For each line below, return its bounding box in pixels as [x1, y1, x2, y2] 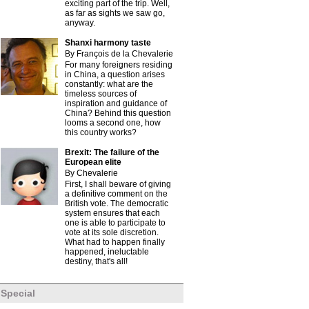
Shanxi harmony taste [65, 38, 151, 48]
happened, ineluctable [65, 247, 149, 257]
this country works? [65, 128, 137, 137]
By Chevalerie [65, 168, 118, 178]
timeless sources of [65, 89, 137, 99]
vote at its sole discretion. [65, 228, 159, 237]
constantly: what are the [65, 79, 153, 89]
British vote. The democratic [65, 199, 168, 208]
